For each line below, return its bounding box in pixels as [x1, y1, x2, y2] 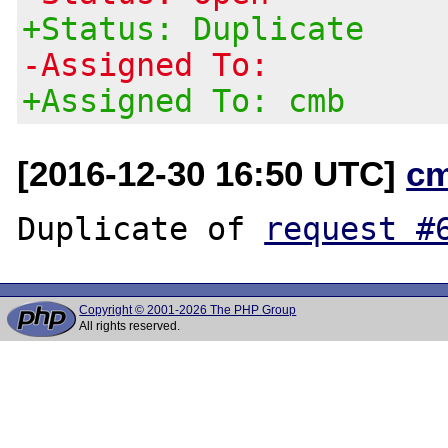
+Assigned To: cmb [22, 82, 346, 119]
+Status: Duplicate [22, 10, 365, 47]
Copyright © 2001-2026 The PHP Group [79, 303, 297, 317]
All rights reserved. [79, 319, 181, 333]
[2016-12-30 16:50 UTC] [17, 153, 407, 193]
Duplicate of [17, 210, 265, 247]
